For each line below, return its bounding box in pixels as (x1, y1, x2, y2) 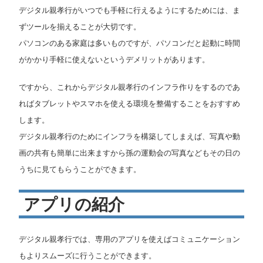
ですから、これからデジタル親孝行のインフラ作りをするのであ (19, 82, 240, 93)
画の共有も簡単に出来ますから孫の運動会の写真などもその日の (19, 147, 240, 159)
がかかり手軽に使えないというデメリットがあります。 (19, 53, 210, 65)
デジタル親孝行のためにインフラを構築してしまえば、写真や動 (19, 131, 240, 142)
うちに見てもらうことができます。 (19, 164, 141, 175)
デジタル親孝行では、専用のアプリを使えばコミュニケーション (19, 234, 240, 245)
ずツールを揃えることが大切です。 (19, 21, 141, 32)
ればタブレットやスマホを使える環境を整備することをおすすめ (19, 98, 240, 109)
